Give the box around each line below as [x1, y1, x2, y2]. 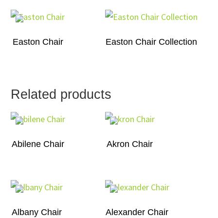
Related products [11, 87, 112, 102]
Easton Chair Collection [105, 37, 197, 47]
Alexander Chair [106, 207, 169, 217]
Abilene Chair [12, 139, 65, 149]
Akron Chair [107, 139, 153, 149]
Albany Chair [12, 207, 62, 217]
